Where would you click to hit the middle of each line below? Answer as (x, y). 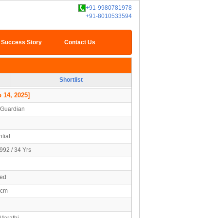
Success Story (22, 42)
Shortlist (71, 80)
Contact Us (80, 42)
